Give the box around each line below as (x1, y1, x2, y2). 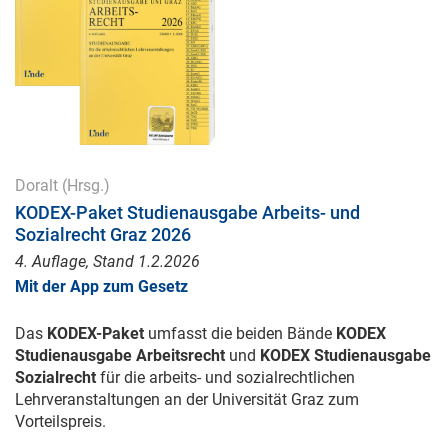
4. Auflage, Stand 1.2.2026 (15, 252, 200, 272)
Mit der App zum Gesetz (15, 277, 188, 297)
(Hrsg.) (58, 176, 110, 196)
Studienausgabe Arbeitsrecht (15, 346, 225, 366)
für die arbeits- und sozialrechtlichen (100, 368, 355, 388)
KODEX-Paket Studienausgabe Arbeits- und (15, 202, 360, 224)
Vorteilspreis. (15, 412, 106, 432)
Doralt (15, 176, 58, 196)
